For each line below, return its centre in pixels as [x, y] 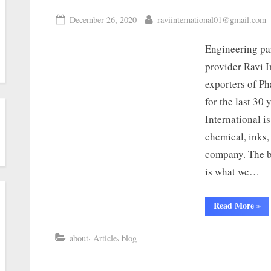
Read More [234, 205]
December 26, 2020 [103, 19]
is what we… [233, 172]
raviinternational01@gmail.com [211, 19]
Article [105, 238]
